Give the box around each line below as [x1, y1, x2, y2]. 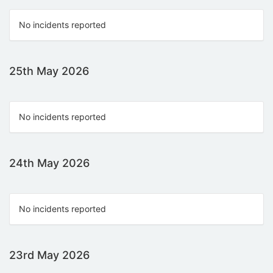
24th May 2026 [9, 157, 90, 170]
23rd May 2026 [9, 249, 90, 262]
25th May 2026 [9, 65, 89, 78]
